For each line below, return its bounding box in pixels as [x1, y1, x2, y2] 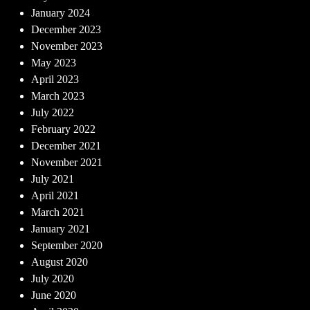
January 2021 [31, 223, 90, 235]
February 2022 [31, 123, 95, 135]
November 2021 [31, 156, 102, 168]
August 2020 [31, 256, 88, 268]
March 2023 [31, 90, 84, 102]
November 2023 [31, 40, 102, 52]
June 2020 [31, 289, 76, 301]
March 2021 [31, 206, 84, 218]
